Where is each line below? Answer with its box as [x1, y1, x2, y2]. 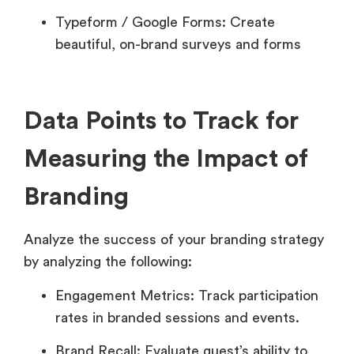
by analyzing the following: [24, 254, 192, 269]
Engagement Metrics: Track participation [55, 288, 318, 303]
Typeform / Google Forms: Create [55, 15, 275, 30]
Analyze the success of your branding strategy [24, 232, 324, 247]
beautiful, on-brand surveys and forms [55, 37, 301, 52]
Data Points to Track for [24, 108, 299, 134]
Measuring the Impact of [24, 146, 308, 172]
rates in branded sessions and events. [55, 310, 299, 325]
